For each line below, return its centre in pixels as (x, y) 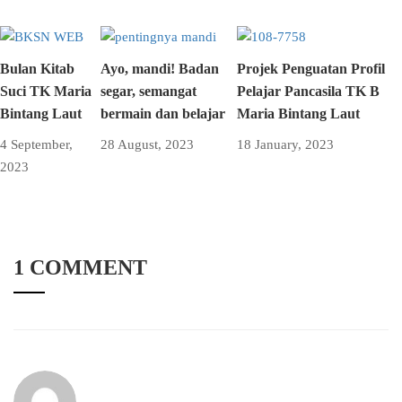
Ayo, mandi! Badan (159, 69)
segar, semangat (148, 92)
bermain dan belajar (162, 114)
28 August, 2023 (147, 145)
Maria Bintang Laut (298, 114)
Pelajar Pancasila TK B (308, 92)
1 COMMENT (80, 268)
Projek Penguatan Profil (310, 69)
